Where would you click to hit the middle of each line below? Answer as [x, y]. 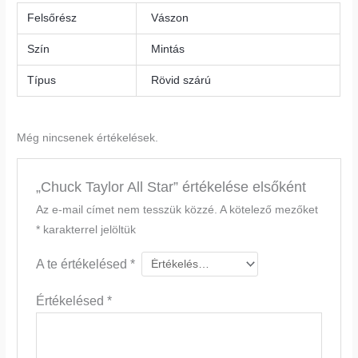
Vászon [170, 18]
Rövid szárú [181, 81]
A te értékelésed [83, 264]
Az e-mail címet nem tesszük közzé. [126, 210]
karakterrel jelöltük [88, 230]
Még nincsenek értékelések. [88, 137]
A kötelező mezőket [268, 210]
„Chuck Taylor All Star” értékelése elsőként [171, 187]
